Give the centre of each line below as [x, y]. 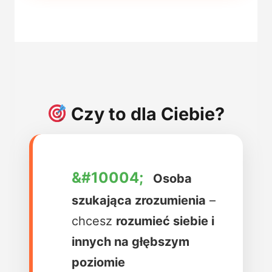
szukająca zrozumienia [139, 200]
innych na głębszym [131, 241]
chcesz [94, 221]
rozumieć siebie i [165, 221]
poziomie [98, 262]
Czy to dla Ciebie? [146, 114]
